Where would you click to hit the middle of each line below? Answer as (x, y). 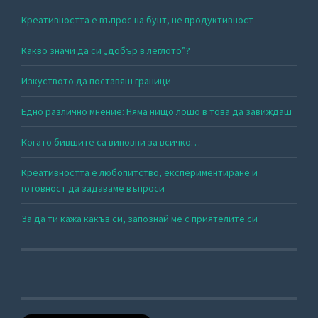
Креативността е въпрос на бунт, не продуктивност (137, 20)
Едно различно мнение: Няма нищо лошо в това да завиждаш (157, 111)
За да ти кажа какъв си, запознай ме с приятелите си (139, 218)
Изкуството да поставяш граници (96, 81)
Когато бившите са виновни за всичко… (111, 142)
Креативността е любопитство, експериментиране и (139, 172)
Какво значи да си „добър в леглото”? (106, 50)
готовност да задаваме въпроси (93, 188)
